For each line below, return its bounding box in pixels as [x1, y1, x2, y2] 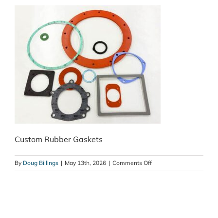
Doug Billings [23, 159, 58, 167]
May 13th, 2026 [65, 159, 106, 167]
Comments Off [112, 159, 152, 167]
